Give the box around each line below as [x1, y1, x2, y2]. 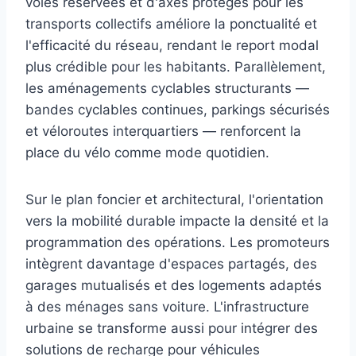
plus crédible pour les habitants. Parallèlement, [25, 58, 326, 75]
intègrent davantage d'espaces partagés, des [25, 255, 317, 272]
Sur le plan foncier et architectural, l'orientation [25, 191, 323, 207]
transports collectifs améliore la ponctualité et [25, 15, 317, 32]
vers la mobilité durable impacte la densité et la [25, 212, 329, 229]
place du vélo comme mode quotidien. [25, 144, 269, 161]
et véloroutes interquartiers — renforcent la [25, 122, 301, 139]
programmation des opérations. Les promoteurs [25, 234, 330, 250]
